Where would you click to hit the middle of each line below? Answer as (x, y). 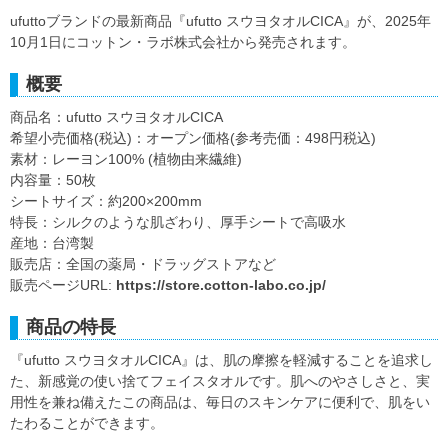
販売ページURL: (63, 285)
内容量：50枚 (53, 180)
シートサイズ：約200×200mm (106, 201)
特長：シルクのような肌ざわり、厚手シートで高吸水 (178, 222)
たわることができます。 (87, 423)
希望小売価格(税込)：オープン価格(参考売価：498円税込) (193, 138)
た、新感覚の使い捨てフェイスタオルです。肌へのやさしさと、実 (220, 381)
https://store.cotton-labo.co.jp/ (221, 285)
